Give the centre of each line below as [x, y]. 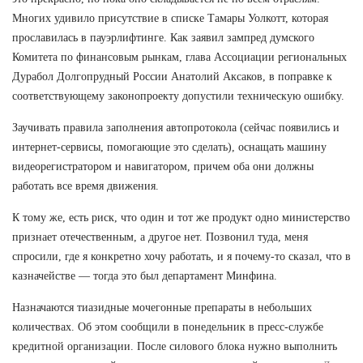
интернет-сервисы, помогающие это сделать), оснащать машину [169, 147]
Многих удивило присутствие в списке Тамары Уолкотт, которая [170, 18]
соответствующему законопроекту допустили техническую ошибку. [178, 96]
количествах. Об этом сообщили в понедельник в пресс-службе [168, 327]
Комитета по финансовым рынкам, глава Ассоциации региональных [179, 57]
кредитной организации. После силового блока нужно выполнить [175, 346]
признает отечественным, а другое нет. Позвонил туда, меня [160, 237]
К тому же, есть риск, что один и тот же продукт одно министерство [181, 217]
